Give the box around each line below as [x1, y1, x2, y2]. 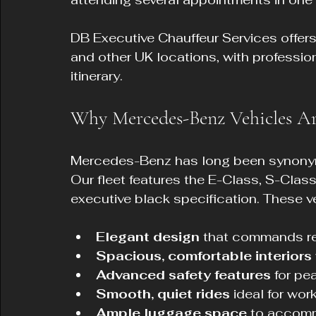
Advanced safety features [96, 267, 271, 283]
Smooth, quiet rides [96, 286, 230, 302]
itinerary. [71, 68, 123, 84]
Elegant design [96, 229, 200, 245]
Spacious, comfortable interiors [96, 248, 312, 264]
